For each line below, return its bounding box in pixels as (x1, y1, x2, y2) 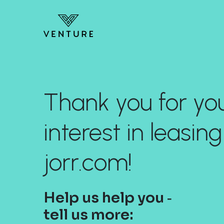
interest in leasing (43, 117, 222, 147)
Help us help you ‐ (43, 188, 172, 207)
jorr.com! (43, 147, 132, 177)
